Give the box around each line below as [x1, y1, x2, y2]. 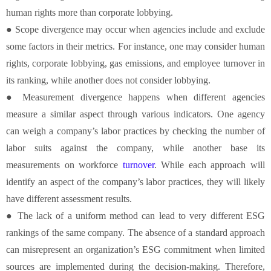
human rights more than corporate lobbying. [6, 7, 173, 18]
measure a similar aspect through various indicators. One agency [6, 108, 265, 119]
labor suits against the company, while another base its [6, 142, 265, 153]
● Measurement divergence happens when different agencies [6, 91, 265, 102]
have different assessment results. [6, 193, 132, 204]
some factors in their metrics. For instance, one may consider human [6, 41, 265, 51]
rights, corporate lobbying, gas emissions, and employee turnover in [6, 57, 265, 68]
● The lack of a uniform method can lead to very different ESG [6, 210, 265, 221]
